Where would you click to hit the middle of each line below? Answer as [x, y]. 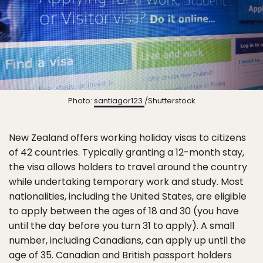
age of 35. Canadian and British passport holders [120, 255]
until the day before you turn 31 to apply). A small [122, 225]
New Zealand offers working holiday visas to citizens [127, 137]
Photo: [81, 100]
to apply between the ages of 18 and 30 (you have [124, 211]
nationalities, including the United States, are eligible [128, 196]
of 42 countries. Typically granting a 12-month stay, [127, 152]
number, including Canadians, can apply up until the [127, 240]
